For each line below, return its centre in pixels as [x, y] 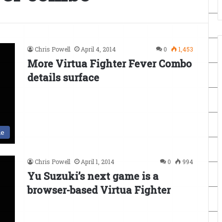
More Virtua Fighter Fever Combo [110, 63]
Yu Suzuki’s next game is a [93, 176]
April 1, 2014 [98, 162]
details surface [63, 77]
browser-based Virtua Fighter [99, 190]
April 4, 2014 [98, 49]
